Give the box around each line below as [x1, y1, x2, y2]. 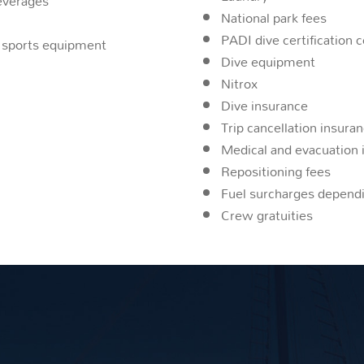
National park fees [220, 3, 327, 31]
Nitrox [220, 69, 258, 97]
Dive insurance [220, 91, 308, 119]
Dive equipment [220, 47, 315, 75]
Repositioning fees [220, 157, 331, 184]
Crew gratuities [220, 201, 313, 228]
